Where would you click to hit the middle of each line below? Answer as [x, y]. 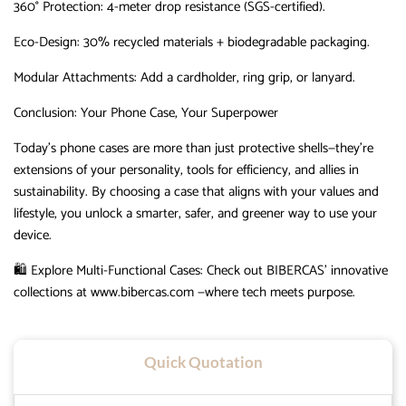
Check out [235, 270]
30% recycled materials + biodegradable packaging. [225, 42]
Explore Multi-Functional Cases [116, 270]
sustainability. [51, 191]
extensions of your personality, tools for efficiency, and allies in [186, 169]
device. [33, 235]
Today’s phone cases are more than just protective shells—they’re [193, 148]
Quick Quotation [203, 362]
